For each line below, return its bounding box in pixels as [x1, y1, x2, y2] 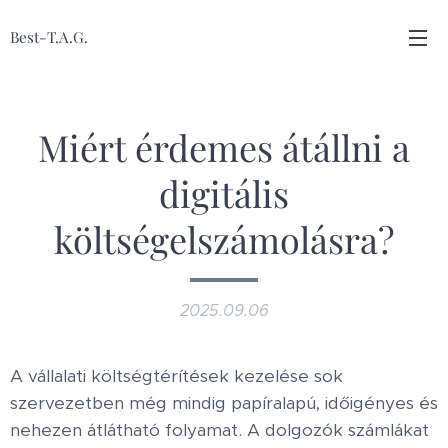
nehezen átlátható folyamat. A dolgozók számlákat [10, 419, 429, 441]
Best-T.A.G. [10, 27, 88, 47]
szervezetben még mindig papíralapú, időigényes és [10, 392, 438, 414]
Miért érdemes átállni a [38, 123, 410, 171]
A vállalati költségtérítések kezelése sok [10, 365, 343, 387]
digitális [159, 169, 289, 217]
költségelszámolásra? [53, 215, 395, 263]
